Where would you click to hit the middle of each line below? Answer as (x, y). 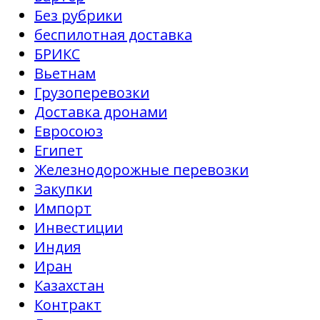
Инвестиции (79, 227)
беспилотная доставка (113, 34)
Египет (59, 150)
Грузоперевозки (92, 92)
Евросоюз (69, 131)
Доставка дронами (101, 111)
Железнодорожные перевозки (141, 169)
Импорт (63, 208)
